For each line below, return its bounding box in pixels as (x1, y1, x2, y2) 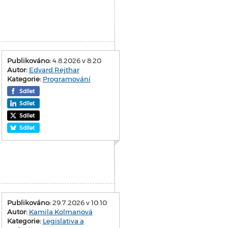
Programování (42, 74, 91, 83)
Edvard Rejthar (28, 65, 79, 74)
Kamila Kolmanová (28, 207, 93, 216)
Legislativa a (42, 216, 84, 225)
